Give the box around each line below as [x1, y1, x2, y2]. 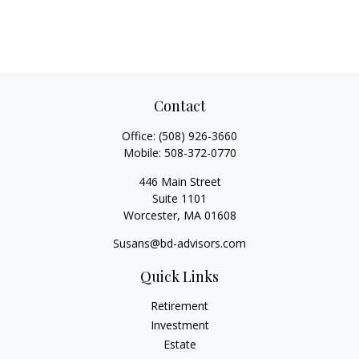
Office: [122, 128, 159, 143]
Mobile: [123, 145, 164, 160]
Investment [150, 317, 209, 333]
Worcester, [123, 208, 180, 223]
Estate [163, 337, 196, 352]
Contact [153, 96, 206, 115]
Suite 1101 [152, 191, 207, 206]
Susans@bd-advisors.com [113, 236, 246, 251]
